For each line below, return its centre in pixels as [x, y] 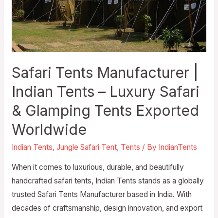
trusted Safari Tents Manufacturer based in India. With [101, 194]
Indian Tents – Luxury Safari [105, 92]
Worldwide [49, 130]
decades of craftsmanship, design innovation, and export [107, 208]
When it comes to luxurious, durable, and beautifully [98, 167]
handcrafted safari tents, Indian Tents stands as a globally [108, 181]
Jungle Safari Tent [86, 147]
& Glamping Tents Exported [105, 111]
